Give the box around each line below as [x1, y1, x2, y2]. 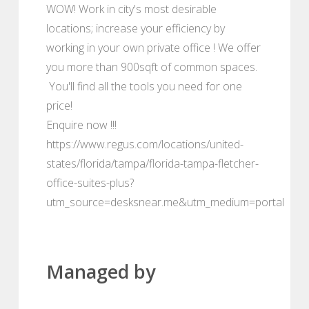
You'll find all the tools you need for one [46, 78, 242, 94]
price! [46, 97, 78, 113]
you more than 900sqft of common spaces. [46, 59, 257, 74]
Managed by [46, 258, 155, 284]
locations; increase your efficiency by [46, 20, 225, 36]
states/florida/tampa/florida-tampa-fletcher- [46, 155, 259, 171]
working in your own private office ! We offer [46, 39, 261, 55]
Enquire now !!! [46, 117, 117, 132]
